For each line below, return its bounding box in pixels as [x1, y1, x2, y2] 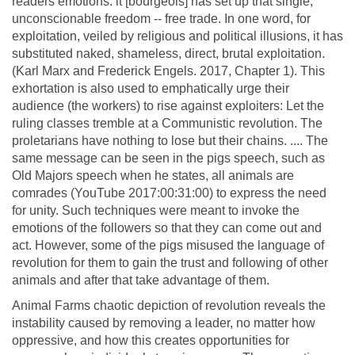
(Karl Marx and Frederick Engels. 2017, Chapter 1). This [12, 63, 325, 78]
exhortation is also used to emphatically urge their [12, 81, 289, 95]
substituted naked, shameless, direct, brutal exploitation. [12, 46, 325, 60]
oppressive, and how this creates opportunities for [12, 333, 289, 347]
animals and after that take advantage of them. [12, 273, 269, 287]
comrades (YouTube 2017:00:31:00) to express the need [12, 185, 326, 200]
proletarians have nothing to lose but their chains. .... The [12, 133, 328, 147]
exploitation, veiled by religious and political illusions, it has [12, 29, 343, 43]
